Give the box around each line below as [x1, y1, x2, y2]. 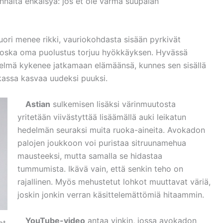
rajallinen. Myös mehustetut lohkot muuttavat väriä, [17, 176, 211, 187]
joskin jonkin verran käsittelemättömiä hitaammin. [17, 189, 204, 200]
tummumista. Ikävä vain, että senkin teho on [17, 163, 183, 174]
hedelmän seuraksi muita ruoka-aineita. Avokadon [17, 124, 205, 135]
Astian [17, 99, 50, 109]
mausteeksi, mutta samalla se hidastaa [17, 150, 162, 161]
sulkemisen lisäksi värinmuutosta [50, 99, 176, 109]
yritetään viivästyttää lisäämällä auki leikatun [17, 111, 186, 122]
